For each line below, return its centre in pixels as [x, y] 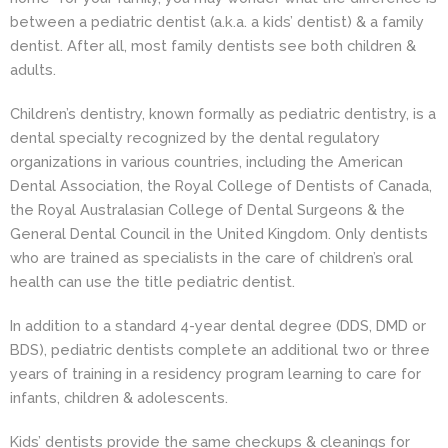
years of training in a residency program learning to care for [215, 373]
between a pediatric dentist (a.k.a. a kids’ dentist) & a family [217, 21]
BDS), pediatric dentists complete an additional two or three [220, 349]
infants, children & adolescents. [119, 397]
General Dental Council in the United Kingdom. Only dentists [219, 233]
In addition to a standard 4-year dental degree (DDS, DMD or [218, 325]
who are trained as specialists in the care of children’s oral [211, 257]
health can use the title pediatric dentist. [152, 281]
